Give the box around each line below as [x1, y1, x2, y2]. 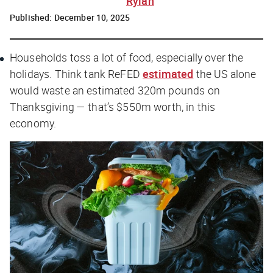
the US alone [193, 66, 257, 81]
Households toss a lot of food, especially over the [10, 49, 244, 65]
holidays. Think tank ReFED [10, 66, 143, 81]
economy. [10, 115, 59, 130]
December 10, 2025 [54, 11, 130, 23]
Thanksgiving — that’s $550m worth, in [10, 99, 195, 114]
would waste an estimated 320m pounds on [10, 82, 220, 97]
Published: [10, 11, 54, 23]
